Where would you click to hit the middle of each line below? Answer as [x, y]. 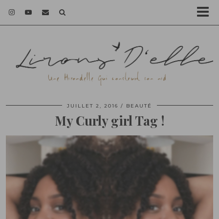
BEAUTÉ [139, 106]
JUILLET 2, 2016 [93, 106]
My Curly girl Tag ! [109, 121]
